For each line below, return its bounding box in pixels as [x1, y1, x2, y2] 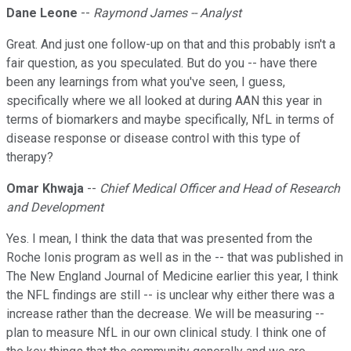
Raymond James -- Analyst [93, 5, 241, 21]
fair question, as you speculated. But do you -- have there [6, 56, 317, 71]
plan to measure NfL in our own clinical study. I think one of [6, 325, 327, 341]
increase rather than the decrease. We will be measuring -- [6, 306, 324, 322]
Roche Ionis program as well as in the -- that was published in [6, 250, 343, 266]
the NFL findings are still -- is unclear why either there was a [6, 288, 335, 303]
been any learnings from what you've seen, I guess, [6, 74, 285, 90]
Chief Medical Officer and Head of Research [100, 181, 340, 197]
